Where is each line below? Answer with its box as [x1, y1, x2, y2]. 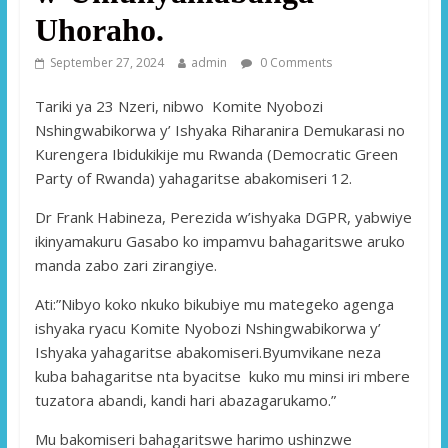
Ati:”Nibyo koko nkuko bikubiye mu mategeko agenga [34, 293, 394, 314]
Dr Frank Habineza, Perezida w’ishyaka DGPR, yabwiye [34, 206, 412, 227]
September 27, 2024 [49, 53, 164, 71]
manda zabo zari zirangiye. [34, 254, 217, 275]
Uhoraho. [34, 11, 164, 48]
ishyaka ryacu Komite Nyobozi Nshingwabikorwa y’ [34, 317, 381, 338]
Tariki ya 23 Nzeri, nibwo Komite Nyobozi [34, 95, 323, 116]
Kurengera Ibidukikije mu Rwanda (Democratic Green [34, 143, 398, 164]
